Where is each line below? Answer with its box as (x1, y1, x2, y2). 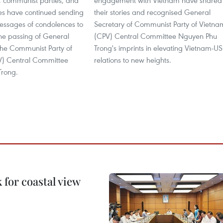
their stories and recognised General (94, 7, 211, 17)
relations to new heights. (94, 55, 171, 65)
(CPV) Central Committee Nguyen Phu (94, 31, 217, 41)
